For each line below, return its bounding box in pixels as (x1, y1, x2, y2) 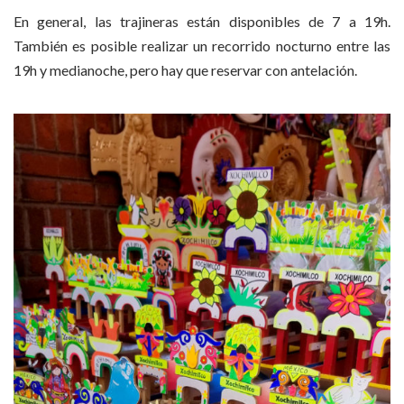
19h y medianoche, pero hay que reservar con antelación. (14, 60, 357, 78)
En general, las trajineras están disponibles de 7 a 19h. (14, 12, 390, 30)
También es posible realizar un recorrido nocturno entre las (14, 36, 390, 54)
